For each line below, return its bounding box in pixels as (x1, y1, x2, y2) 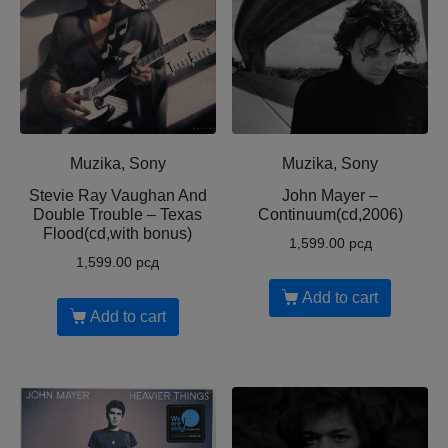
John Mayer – (282, 187, 379, 205)
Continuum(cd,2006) (257, 206, 403, 224)
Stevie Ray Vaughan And (28, 187, 207, 205)
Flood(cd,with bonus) (43, 225, 193, 243)
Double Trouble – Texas (33, 206, 203, 224)
